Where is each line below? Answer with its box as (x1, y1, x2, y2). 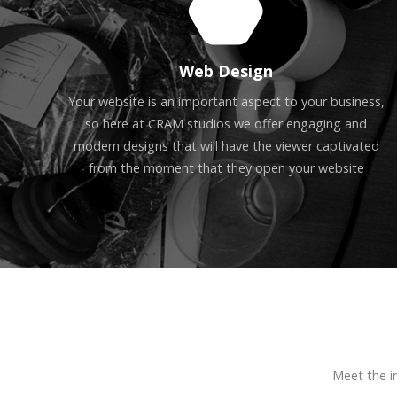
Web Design (179, 60, 274, 82)
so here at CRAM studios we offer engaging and (85, 115, 368, 133)
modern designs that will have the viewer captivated (73, 137, 379, 155)
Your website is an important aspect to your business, (67, 93, 385, 111)
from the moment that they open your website (88, 160, 364, 177)
